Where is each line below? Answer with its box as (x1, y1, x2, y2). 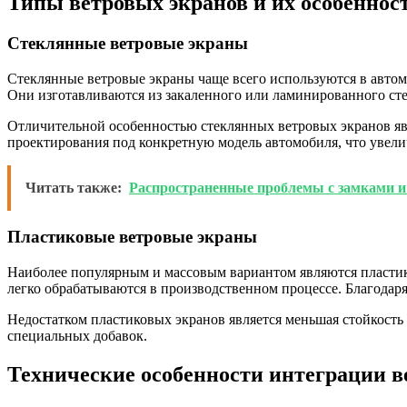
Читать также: (25, 179, 122, 195)
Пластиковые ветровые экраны (7, 227, 257, 247)
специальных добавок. (7, 327, 147, 343)
